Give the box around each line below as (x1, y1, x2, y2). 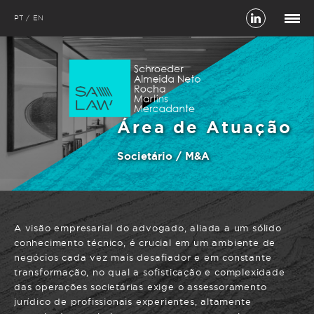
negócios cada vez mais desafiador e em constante (14, 252, 272, 262)
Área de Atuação (116, 118, 292, 137)
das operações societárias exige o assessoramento (14, 282, 267, 292)
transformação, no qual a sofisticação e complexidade (14, 267, 285, 277)
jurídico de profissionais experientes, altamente (14, 296, 252, 306)
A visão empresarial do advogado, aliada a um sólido (14, 223, 282, 233)
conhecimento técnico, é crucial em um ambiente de (14, 238, 276, 247)
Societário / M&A (116, 150, 210, 162)
